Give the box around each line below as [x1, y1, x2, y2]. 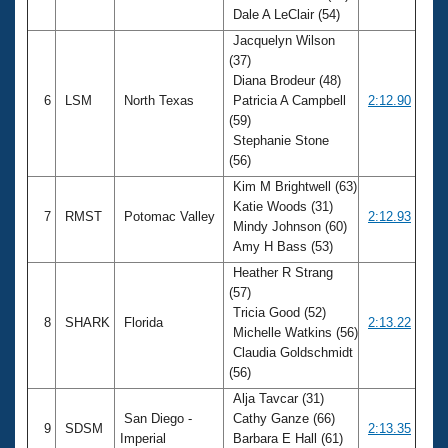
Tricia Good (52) [229, 304, 326, 320]
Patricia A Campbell [229, 92, 346, 108]
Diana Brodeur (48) [229, 72, 341, 88]
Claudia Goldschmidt [229, 344, 353, 360]
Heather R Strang [229, 264, 333, 280]
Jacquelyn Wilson [229, 32, 335, 48]
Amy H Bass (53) [229, 238, 337, 254]
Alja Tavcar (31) [229, 390, 324, 406]
